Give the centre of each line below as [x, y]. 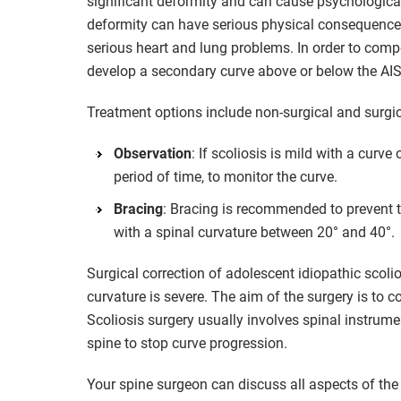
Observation [153, 153]
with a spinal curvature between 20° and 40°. [254, 232]
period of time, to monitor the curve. [226, 176]
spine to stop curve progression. [187, 343]
